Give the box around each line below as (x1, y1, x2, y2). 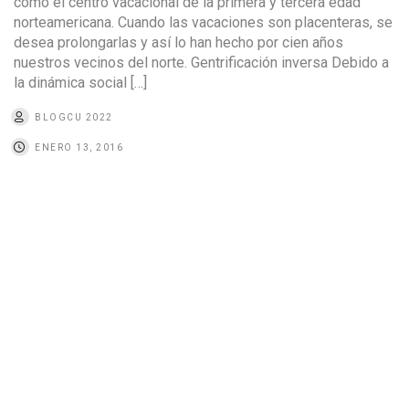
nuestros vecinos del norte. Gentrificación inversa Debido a (14, 53, 389, 71)
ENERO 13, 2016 (35, 142, 123, 152)
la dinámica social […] (14, 73, 147, 91)
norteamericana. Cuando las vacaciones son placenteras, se (14, 13, 393, 31)
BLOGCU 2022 (35, 111, 113, 122)
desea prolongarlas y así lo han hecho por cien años (14, 33, 343, 51)
